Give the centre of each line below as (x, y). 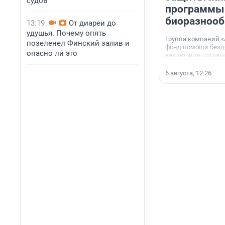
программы (195, 9)
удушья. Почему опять (66, 33)
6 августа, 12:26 (188, 73)
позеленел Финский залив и (78, 43)
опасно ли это (52, 53)
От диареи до (92, 23)
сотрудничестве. (191, 63)
